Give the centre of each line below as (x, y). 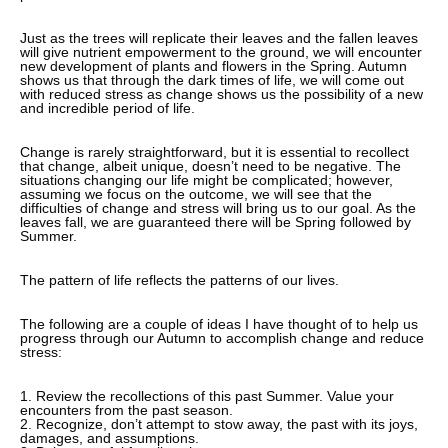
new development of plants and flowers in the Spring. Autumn (213, 65)
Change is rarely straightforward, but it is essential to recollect (214, 151)
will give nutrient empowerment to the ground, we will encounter (221, 51)
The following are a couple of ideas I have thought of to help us (219, 323)
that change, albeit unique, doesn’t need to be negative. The (210, 165)
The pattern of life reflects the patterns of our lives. (179, 279)
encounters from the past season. (126, 409)
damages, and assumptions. (109, 437)
